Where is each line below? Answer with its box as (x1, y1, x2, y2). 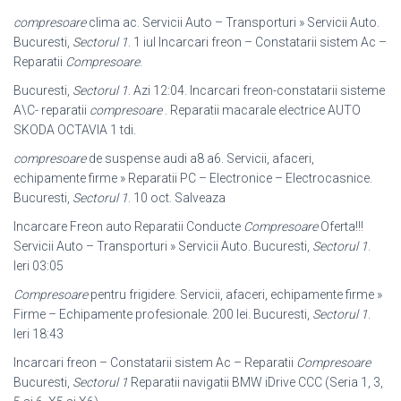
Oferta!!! (318, 219, 363, 234)
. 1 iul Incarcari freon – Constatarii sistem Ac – (128, 35, 387, 49)
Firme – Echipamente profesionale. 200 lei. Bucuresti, (13, 307, 312, 321)
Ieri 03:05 (13, 259, 64, 273)
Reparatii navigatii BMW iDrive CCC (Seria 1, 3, (128, 375, 383, 389)
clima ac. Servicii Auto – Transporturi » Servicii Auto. (86, 15, 380, 30)
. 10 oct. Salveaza (128, 191, 226, 205)
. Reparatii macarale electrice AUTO (162, 103, 361, 117)
